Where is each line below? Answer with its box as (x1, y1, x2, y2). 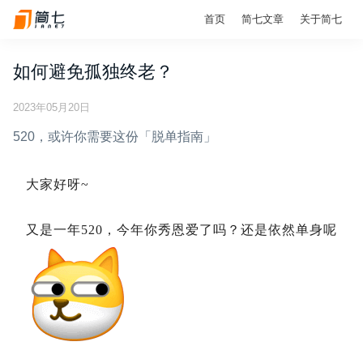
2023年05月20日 (13, 101, 90, 113)
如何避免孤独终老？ (13, 62, 173, 82)
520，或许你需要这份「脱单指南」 (13, 130, 216, 143)
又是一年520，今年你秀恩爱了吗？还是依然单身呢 (26, 223, 337, 237)
